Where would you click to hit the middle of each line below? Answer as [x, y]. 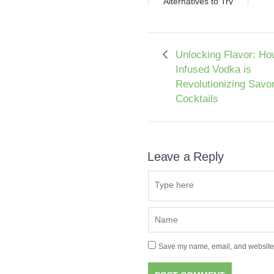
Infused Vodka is [213, 69]
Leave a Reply [186, 156]
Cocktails [197, 98]
